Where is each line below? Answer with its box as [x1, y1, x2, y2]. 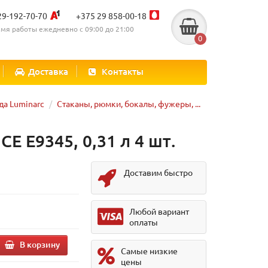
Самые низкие [121, 245, 178, 256]
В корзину [20, 238, 60, 250]
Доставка [28, 65, 68, 77]
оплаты [129, 217, 159, 227]
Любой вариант [129, 206, 190, 217]
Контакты [102, 65, 144, 77]
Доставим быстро [124, 167, 193, 178]
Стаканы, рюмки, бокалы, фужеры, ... [57, 98, 200, 109]
